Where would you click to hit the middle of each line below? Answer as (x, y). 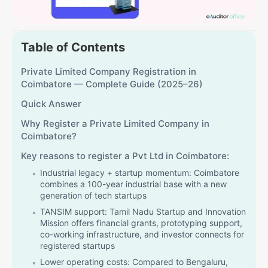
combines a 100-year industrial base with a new (133, 184)
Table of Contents (73, 48)
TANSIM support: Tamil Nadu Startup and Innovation (143, 212)
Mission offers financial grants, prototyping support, (141, 223)
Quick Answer (51, 104)
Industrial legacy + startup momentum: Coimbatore (140, 173)
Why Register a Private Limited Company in (115, 124)
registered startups (77, 246)
